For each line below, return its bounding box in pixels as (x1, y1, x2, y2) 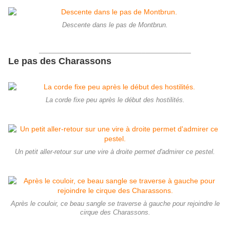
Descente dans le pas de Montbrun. (62, 22, 168, 29)
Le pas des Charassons (8, 56, 111, 67)
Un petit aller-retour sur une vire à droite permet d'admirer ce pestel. (15, 148, 215, 156)
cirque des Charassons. (80, 209, 150, 217)
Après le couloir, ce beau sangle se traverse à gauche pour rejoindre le (10, 200, 220, 208)
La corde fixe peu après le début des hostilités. (45, 97, 185, 104)
